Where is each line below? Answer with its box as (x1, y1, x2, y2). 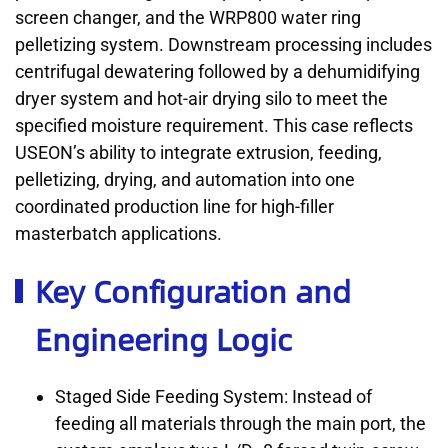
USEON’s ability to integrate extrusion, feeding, (15, 142, 382, 164)
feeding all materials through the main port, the (55, 413, 426, 435)
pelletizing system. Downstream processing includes (15, 34, 432, 56)
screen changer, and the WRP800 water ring (15, 7, 361, 29)
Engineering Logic (35, 315, 292, 363)
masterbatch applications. (15, 223, 222, 245)
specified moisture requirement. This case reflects (15, 115, 413, 137)
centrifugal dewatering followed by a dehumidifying (15, 61, 420, 83)
